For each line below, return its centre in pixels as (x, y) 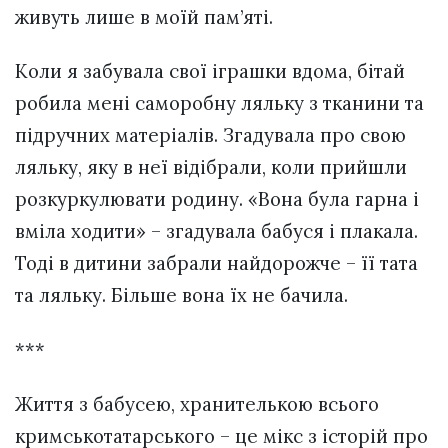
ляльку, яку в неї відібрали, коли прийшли (211, 167)
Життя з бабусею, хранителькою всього (197, 403)
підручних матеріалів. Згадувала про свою (210, 135)
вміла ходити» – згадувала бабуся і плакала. (216, 231)
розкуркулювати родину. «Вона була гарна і (217, 199)
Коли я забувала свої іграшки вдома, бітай (210, 71)
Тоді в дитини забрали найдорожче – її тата (216, 263)
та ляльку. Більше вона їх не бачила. (181, 295)
